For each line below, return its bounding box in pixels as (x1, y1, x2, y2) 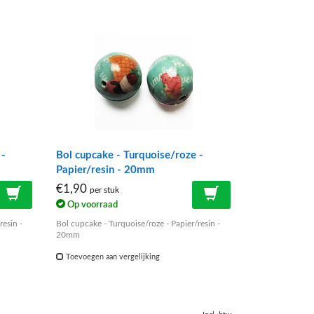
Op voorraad (65, 200, 118, 209)
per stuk (90, 186, 120, 195)
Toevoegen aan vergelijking (64, 252, 161, 261)
